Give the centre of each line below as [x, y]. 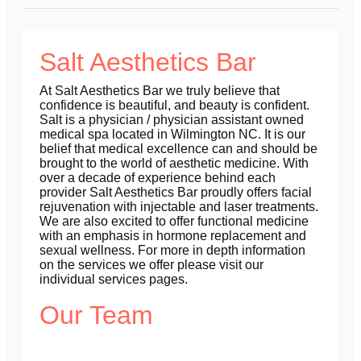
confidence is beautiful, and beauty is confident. [174, 106]
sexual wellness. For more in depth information [172, 251]
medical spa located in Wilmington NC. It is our [172, 135]
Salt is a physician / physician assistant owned [172, 120]
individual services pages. [114, 280]
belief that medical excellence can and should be [178, 149]
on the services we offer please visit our [151, 265]
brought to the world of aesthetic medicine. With [174, 164]
